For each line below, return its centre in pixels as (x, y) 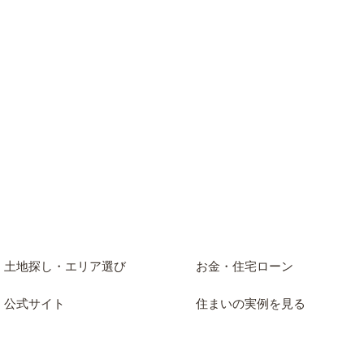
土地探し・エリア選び (65, 267)
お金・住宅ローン (245, 267)
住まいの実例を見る (251, 304)
